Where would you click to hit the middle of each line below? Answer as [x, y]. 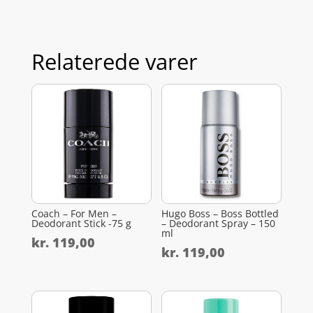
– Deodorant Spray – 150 [219, 224]
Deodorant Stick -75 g [81, 224]
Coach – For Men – [74, 214]
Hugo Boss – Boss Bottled [220, 214]
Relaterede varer [114, 62]
